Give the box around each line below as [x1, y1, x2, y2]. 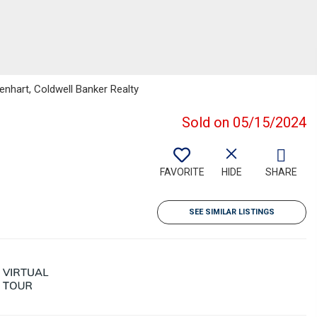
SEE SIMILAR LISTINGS [189, 207, 275, 217]
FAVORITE [159, 166, 204, 178]
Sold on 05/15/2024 [182, 114, 306, 131]
